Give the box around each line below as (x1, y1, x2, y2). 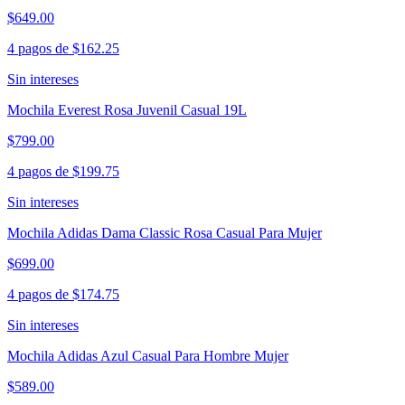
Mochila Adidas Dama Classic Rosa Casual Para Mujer (7, 225, 322, 241)
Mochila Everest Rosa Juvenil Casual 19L (7, 102, 247, 118)
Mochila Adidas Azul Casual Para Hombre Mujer (7, 348, 288, 364)
